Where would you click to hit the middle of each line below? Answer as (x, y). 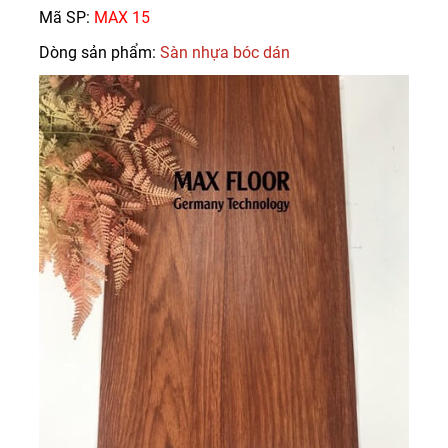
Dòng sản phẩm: (99, 52)
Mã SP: (66, 17)
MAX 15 (122, 17)
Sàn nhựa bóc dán (225, 52)
